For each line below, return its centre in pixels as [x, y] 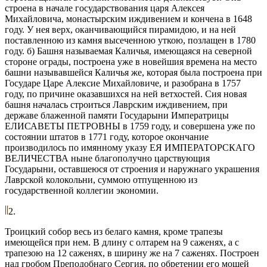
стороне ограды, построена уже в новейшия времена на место [131, 61]
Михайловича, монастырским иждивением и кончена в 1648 [128, 18]
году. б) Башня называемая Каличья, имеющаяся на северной [128, 51]
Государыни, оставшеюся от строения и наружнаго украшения [132, 169]
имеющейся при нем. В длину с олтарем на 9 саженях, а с [122, 242]
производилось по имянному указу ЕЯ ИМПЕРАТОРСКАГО [130, 147]
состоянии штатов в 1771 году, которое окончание [107, 136]
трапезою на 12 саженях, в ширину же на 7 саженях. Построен [132, 253]
